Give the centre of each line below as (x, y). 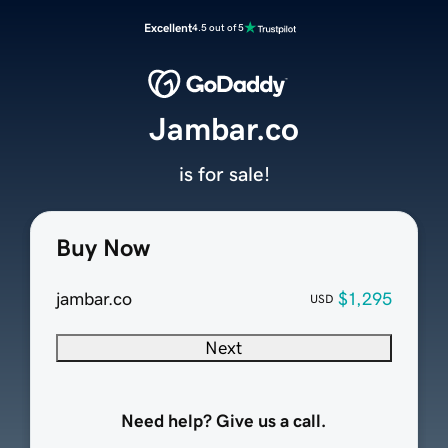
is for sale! (224, 174)
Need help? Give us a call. (224, 421)
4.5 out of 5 (218, 27)
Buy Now (102, 248)
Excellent (168, 28)
